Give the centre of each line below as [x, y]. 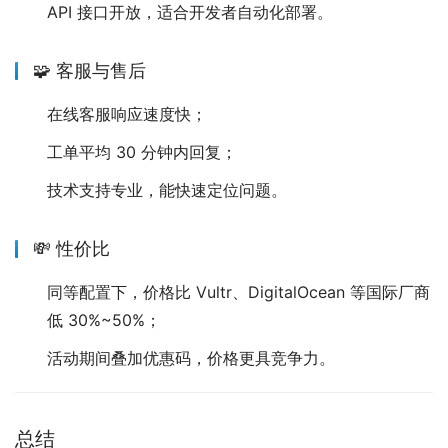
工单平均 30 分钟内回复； [142, 152]
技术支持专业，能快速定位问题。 [167, 190]
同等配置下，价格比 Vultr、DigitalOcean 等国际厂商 [238, 292]
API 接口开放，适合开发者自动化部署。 [190, 12]
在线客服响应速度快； [127, 114]
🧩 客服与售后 [89, 71]
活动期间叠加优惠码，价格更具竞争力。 [191, 358]
